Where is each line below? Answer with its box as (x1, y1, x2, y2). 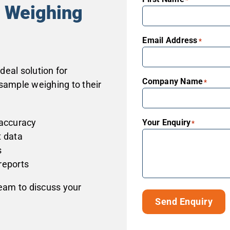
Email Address (142, 35, 198, 45)
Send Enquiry (155, 196, 213, 207)
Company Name (142, 76, 203, 86)
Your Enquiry (142, 118, 191, 127)
